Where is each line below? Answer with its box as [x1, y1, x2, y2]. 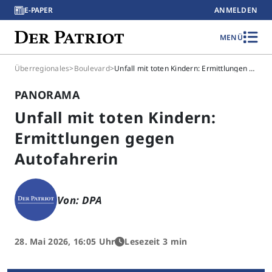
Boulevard [73, 63, 110, 73]
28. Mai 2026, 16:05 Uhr [15, 236, 115, 247]
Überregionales [15, 63, 70, 73]
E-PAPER [24, 5, 53, 15]
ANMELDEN [214, 5, 257, 15]
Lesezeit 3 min [124, 236, 188, 247]
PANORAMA [15, 87, 80, 102]
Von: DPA [57, 192, 103, 207]
